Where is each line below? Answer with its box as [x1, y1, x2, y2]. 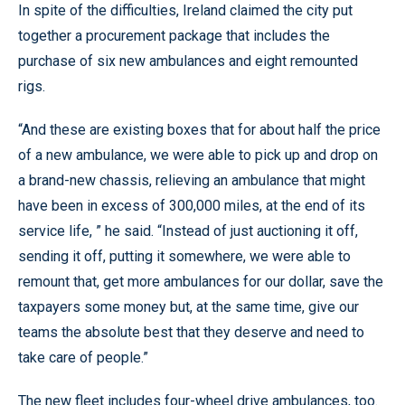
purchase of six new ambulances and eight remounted [18, 52, 358, 70]
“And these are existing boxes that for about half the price [18, 120, 381, 138]
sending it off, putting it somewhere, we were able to [18, 247, 351, 265]
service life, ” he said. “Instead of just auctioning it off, [18, 221, 358, 240]
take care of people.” [18, 348, 148, 366]
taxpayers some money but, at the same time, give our [18, 297, 359, 316]
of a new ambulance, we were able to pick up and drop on [18, 146, 378, 164]
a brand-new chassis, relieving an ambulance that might [18, 171, 365, 189]
